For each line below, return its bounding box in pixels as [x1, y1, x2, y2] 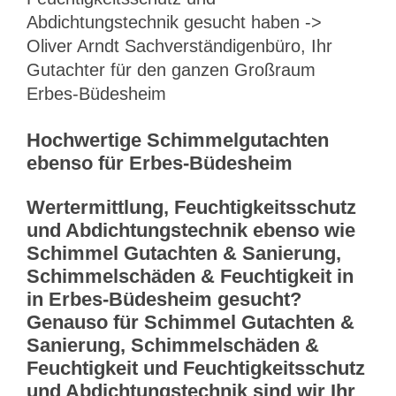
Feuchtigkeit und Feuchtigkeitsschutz [27, 357, 365, 380]
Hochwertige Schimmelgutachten [27, 129, 329, 152]
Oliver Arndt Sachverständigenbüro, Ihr [27, 35, 332, 56]
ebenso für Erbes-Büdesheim [27, 152, 293, 175]
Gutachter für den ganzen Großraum [27, 59, 316, 80]
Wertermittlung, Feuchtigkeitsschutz [27, 196, 356, 219]
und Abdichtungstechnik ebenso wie [27, 219, 355, 242]
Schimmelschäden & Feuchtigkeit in [27, 265, 354, 288]
